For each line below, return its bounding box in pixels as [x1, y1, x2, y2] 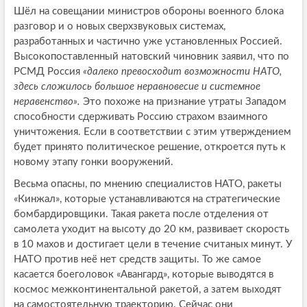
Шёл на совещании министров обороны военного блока [13, 6, 284, 17]
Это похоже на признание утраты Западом [79, 97, 286, 108]
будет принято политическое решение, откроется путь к [13, 142, 286, 153]
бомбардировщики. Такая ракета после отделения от [13, 209, 269, 220]
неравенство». [13, 97, 80, 108]
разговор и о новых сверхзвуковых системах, [13, 21, 225, 32]
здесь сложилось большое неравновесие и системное [13, 82, 260, 93]
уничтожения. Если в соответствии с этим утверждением [13, 127, 291, 138]
